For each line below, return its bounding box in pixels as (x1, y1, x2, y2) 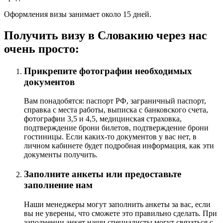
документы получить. (24, 150, 98, 159)
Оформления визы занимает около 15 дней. (4, 9, 151, 18)
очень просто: (4, 42, 79, 55)
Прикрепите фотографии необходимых (24, 65, 192, 76)
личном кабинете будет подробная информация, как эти (24, 141, 214, 150)
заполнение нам (24, 179, 93, 190)
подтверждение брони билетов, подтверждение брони (24, 123, 209, 132)
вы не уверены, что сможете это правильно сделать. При (24, 209, 217, 218)
